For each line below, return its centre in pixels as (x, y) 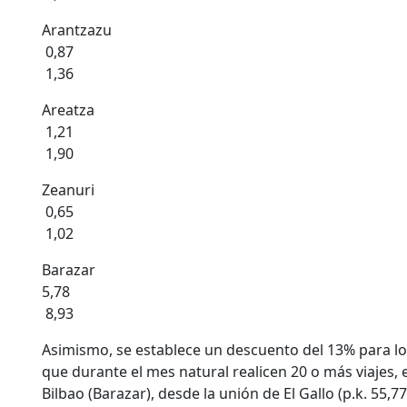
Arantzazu (77, 30)
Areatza (68, 110)
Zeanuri (68, 190)
